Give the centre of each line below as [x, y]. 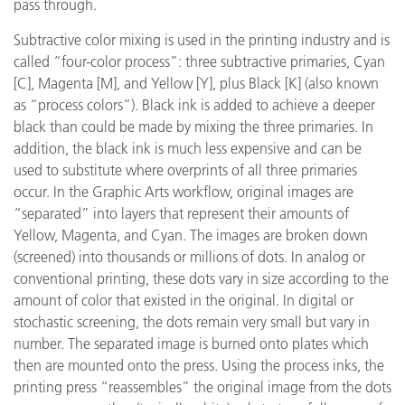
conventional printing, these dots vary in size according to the [201, 278]
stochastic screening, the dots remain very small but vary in [192, 322]
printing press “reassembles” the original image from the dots [202, 387]
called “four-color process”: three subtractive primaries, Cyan [199, 61]
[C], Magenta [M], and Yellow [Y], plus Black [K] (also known [196, 83]
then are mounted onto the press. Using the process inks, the [199, 365]
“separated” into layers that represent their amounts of [181, 213]
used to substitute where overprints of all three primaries [185, 170]
